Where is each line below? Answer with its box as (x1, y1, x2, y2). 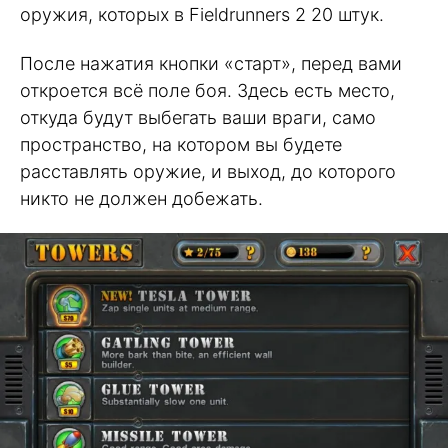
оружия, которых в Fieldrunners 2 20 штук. (20, 4, 384, 26)
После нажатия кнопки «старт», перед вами (20, 52, 402, 74)
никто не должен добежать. (20, 187, 263, 209)
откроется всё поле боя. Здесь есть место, (20, 79, 395, 101)
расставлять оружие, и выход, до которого (20, 160, 396, 182)
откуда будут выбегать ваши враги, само (20, 106, 376, 128)
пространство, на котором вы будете (20, 133, 342, 155)
